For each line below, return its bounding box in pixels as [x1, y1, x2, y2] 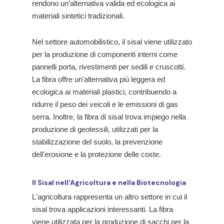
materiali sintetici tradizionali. [32, 11, 124, 20]
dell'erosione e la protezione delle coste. [32, 150, 161, 158]
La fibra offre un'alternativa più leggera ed [32, 75, 165, 83]
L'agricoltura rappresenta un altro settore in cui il [32, 192, 187, 201]
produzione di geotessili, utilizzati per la [32, 125, 158, 133]
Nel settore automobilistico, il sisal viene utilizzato [32, 37, 192, 46]
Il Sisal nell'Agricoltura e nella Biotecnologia [32, 178, 186, 187]
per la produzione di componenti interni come [32, 50, 177, 58]
